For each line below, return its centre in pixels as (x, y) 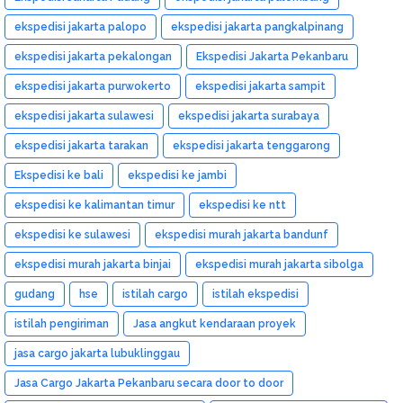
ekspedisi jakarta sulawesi (84, 116)
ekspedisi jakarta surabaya (249, 116)
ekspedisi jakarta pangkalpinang (257, 27)
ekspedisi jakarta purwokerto (93, 86)
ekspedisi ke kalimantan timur (94, 205)
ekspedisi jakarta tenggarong (251, 145)
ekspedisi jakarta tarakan (81, 145)
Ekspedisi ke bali (59, 175)
